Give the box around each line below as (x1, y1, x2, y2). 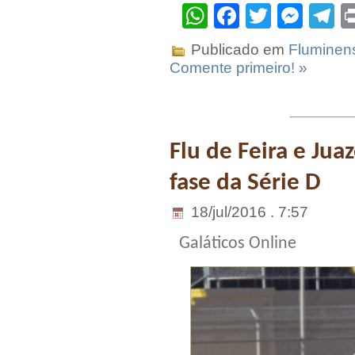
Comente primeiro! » (170, 59, 307, 76)
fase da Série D (170, 170, 321, 196)
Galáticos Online (179, 234, 296, 253)
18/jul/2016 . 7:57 (187, 203, 308, 220)
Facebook (239, 2, 352, 31)
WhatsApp (208, 2, 325, 31)
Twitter (271, 2, 346, 31)
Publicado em (187, 41, 288, 59)
